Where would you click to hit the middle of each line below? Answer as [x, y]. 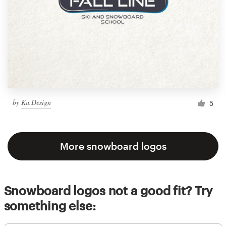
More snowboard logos [113, 146]
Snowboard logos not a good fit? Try [108, 191]
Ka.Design [36, 102]
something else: [50, 206]
